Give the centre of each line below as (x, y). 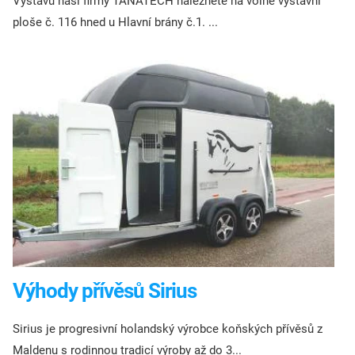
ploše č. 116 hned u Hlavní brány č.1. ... (115, 22)
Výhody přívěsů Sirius (105, 290)
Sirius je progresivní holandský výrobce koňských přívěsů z (168, 329)
